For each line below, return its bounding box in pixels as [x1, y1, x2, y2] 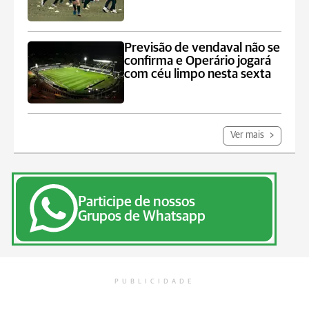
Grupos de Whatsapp [78, 209, 206, 223]
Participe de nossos [78, 195, 195, 209]
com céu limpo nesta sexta [124, 68, 272, 81]
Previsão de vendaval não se [124, 41, 281, 54]
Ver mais [230, 130, 266, 140]
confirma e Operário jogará [124, 54, 272, 68]
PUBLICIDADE [114, 278, 195, 285]
